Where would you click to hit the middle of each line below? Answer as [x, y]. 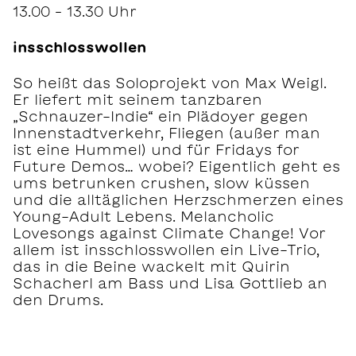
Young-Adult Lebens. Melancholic [143, 217]
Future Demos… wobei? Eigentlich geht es [176, 166]
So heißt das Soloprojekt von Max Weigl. [170, 83]
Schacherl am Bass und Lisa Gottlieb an [170, 283]
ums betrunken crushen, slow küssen [161, 183]
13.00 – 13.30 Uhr [75, 12]
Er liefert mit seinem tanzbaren [137, 100]
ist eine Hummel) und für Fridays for [156, 150]
